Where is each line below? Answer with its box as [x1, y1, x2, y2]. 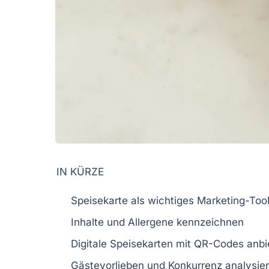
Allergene [128, 216, 174, 228]
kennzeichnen [174, 216, 244, 228]
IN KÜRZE [56, 165, 104, 178]
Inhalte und [71, 216, 128, 228]
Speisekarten [110, 237, 173, 250]
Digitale [71, 237, 110, 250]
